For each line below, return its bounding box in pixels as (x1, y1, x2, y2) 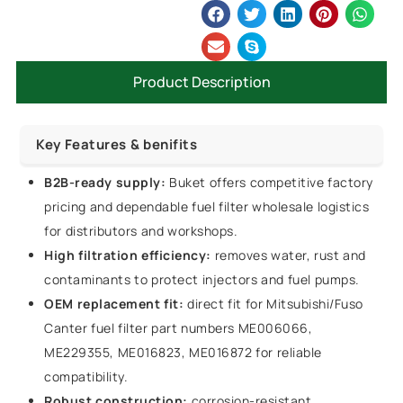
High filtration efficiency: (44, 246, 211, 264)
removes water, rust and (210, 246, 366, 264)
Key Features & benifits (36, 135, 198, 155)
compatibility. (44, 368, 129, 386)
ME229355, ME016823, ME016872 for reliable (44, 344, 322, 362)
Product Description (132, 72, 271, 93)
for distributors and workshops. (44, 222, 238, 240)
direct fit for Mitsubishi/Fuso (184, 295, 363, 313)
